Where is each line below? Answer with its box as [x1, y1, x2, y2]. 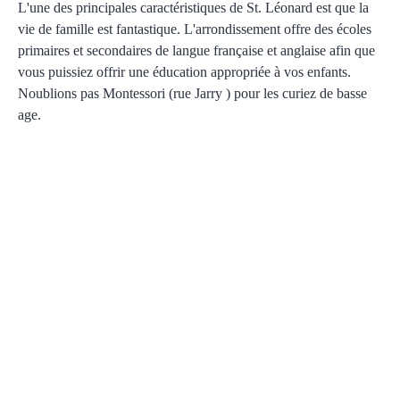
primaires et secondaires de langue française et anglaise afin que [18, 42, 375, 58]
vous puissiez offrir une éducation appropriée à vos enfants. [18, 63, 351, 79]
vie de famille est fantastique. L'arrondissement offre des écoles [18, 21, 371, 37]
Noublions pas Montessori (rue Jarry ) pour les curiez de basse [18, 85, 367, 101]
